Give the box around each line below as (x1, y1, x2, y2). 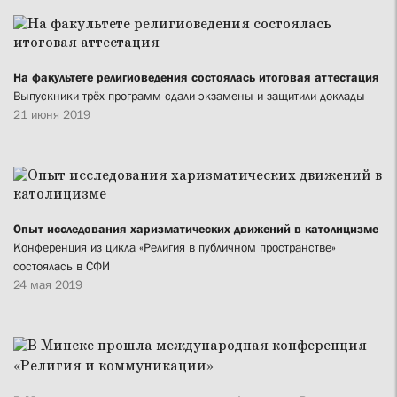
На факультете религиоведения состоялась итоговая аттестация (13, 70, 379, 85)
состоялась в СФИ (13, 259, 110, 274)
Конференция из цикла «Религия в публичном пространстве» (13, 240, 336, 255)
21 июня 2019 (13, 107, 90, 122)
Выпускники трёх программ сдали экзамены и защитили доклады (13, 89, 365, 104)
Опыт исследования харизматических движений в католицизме (13, 222, 378, 237)
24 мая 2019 (13, 277, 82, 292)
